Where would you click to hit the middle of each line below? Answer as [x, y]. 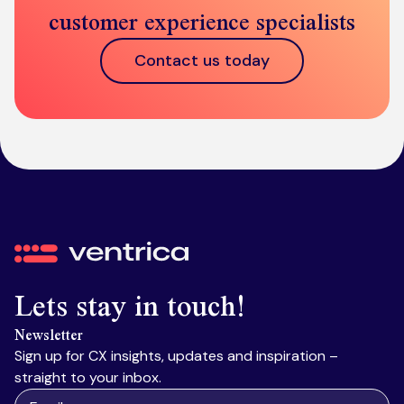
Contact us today [202, 60]
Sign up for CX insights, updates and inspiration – [176, 356]
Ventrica [41, 251]
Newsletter [49, 335]
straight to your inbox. [88, 378]
